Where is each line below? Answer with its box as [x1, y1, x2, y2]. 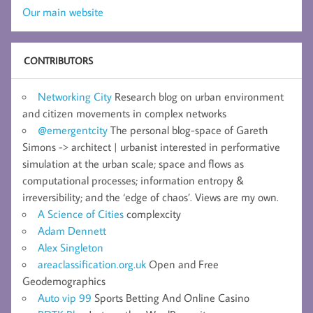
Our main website [22, 4, 103, 19]
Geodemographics [22, 273, 105, 288]
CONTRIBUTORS [23, 54, 93, 68]
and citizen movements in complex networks [22, 105, 226, 120]
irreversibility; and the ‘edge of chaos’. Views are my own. [22, 189, 279, 204]
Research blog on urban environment [112, 89, 284, 103]
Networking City [38, 89, 112, 103]
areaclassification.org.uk [38, 256, 146, 271]
